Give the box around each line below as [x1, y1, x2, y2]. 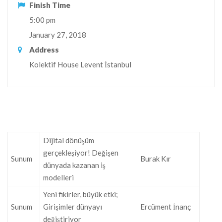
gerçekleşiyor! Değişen [43, 148, 118, 157]
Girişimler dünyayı [43, 202, 102, 211]
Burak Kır [140, 154, 171, 163]
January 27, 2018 [29, 30, 86, 39]
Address [29, 45, 59, 54]
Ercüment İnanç [140, 202, 191, 211]
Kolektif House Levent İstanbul [29, 59, 131, 69]
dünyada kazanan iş [43, 160, 106, 169]
